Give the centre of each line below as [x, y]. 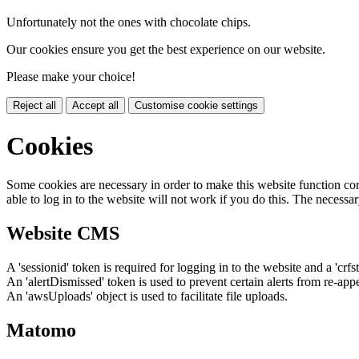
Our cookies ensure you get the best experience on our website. [166, 50]
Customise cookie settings [196, 106]
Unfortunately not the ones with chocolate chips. [129, 22]
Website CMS [63, 234]
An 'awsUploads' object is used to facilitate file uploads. [147, 296]
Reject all [34, 106]
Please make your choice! [71, 77]
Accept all [95, 106]
